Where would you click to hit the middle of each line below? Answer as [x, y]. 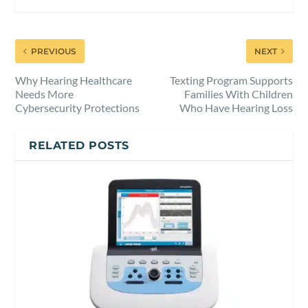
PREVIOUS [54, 51]
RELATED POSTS [79, 145]
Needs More [45, 93]
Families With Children [238, 93]
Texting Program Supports [231, 80]
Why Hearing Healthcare [74, 80]
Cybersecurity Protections [78, 107]
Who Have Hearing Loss [236, 107]
